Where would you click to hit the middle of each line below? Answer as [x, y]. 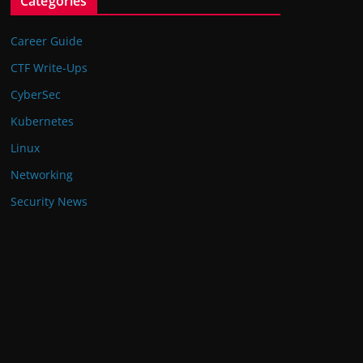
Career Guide [47, 41]
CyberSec [36, 94]
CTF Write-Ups [49, 68]
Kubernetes [42, 121]
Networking [42, 175]
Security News [49, 201]
